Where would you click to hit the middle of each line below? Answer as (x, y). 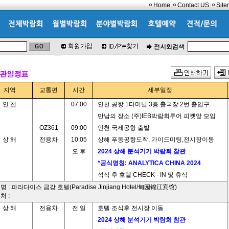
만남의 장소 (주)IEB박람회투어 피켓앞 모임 (155, 116)
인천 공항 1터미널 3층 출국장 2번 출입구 (152, 104)
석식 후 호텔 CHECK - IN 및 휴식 (141, 175)
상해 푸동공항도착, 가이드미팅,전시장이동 (154, 140)
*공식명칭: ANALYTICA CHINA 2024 (149, 163)
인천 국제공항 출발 (122, 128)
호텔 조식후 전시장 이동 (129, 208)
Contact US (193, 5)
